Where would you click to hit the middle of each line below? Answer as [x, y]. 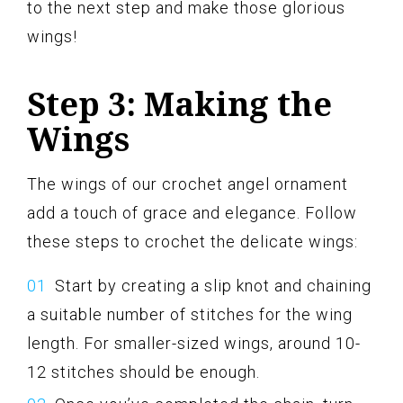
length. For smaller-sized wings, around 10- [194, 343]
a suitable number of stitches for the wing [190, 314]
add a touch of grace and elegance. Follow [192, 212]
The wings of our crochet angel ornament [188, 184]
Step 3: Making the [179, 103]
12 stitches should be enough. [143, 372]
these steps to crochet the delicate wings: [193, 241]
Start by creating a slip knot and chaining [213, 285]
